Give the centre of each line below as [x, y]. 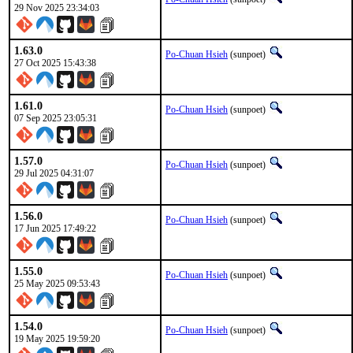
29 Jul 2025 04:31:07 [54, 173]
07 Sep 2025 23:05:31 [56, 118]
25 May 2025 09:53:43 [57, 284]
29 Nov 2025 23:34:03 [57, 8]
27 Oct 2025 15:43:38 [55, 63]
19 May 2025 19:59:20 [57, 339]
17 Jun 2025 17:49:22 [55, 229]
